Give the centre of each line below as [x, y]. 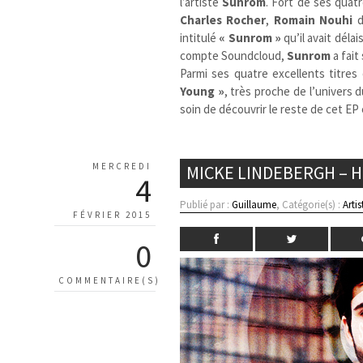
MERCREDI [122, 166]
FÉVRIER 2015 [112, 214]
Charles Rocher [223, 19]
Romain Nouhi [313, 19]
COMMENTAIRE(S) [109, 280]
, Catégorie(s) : [310, 204]
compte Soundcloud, [234, 55]
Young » [202, 91]
